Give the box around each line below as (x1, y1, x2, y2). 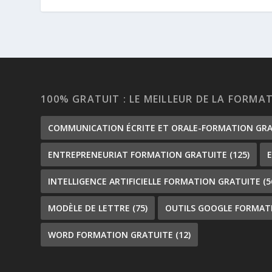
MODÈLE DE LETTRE (48, 202, 131, 214)
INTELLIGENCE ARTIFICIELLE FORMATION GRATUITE (48, 175, 261, 187)
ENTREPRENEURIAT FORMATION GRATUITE (48, 149, 228, 160)
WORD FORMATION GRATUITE (48, 229, 174, 240)
